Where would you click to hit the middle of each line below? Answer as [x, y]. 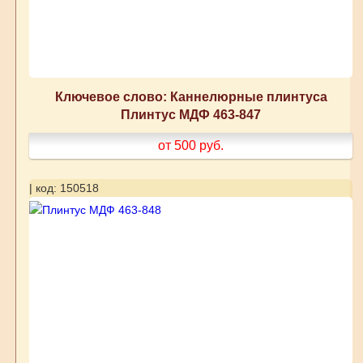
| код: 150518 [64, 188]
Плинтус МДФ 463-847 [191, 115]
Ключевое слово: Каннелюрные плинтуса [191, 97]
